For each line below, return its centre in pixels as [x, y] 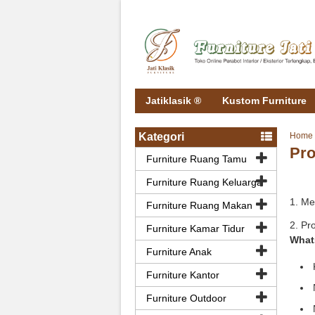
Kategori [161, 136]
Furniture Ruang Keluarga [204, 182]
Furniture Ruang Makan [199, 205]
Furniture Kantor [183, 275]
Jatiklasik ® [173, 100]
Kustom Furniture [264, 100]
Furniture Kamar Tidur [195, 228]
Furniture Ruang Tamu [197, 159]
